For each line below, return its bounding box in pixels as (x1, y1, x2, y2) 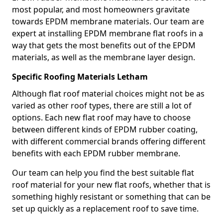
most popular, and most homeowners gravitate (12, 4, 190, 15)
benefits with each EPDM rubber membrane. (12, 148, 180, 159)
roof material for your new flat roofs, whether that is (12, 179, 211, 190)
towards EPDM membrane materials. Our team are (12, 16, 204, 27)
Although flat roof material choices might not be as (12, 88, 205, 99)
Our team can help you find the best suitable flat (12, 167, 194, 178)
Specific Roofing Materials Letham (12, 71, 148, 82)
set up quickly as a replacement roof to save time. (12, 203, 199, 214)
